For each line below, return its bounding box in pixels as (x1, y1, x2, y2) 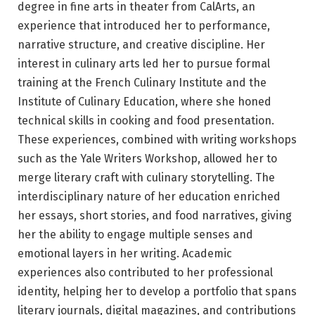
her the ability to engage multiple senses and (18, 227, 253, 241)
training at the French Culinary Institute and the (18, 75, 266, 89)
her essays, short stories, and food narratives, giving (18, 208, 292, 222)
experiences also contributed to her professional (18, 265, 273, 279)
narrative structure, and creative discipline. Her (18, 37, 265, 51)
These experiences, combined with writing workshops (18, 132, 297, 146)
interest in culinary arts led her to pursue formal (18, 56, 270, 70)
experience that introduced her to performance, (18, 18, 270, 32)
